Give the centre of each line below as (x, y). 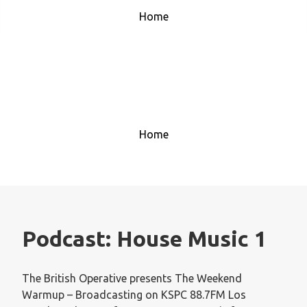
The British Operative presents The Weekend (132, 278)
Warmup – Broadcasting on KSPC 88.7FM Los (134, 294)
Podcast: (69, 239)
